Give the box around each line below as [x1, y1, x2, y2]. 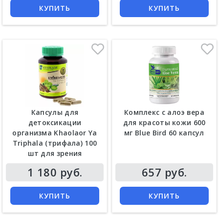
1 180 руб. [27, 164, 83, 179]
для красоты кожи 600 [123, 117, 206, 127]
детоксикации [28, 117, 82, 127]
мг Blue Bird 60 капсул [124, 128, 204, 137]
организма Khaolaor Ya [12, 128, 97, 137]
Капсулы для [31, 107, 79, 117]
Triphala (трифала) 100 [12, 138, 97, 148]
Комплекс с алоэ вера [124, 107, 204, 117]
